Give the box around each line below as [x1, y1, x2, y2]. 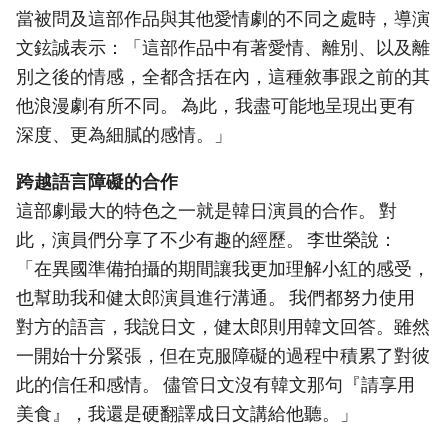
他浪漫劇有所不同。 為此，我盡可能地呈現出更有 [16, 95, 415, 117]
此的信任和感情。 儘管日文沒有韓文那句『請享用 [16, 373, 415, 395]
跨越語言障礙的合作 [16, 170, 178, 192]
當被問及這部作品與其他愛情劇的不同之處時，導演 [16, 8, 430, 30]
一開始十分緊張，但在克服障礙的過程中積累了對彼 [16, 344, 430, 366]
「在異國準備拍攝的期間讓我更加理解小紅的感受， [16, 257, 430, 279]
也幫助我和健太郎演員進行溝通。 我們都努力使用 [16, 286, 415, 308]
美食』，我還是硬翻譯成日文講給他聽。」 [16, 402, 358, 424]
